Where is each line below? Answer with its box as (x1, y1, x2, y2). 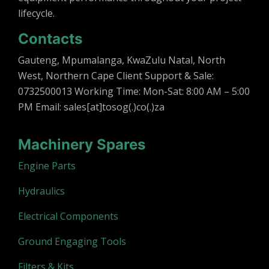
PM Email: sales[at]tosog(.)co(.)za (18, 100, 165, 114)
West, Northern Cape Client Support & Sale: (18, 69, 214, 83)
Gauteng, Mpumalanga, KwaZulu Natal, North (18, 53, 225, 67)
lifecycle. (18, 7, 55, 20)
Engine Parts (18, 159, 76, 173)
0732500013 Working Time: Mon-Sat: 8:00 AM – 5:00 (18, 85, 250, 98)
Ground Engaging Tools (18, 235, 126, 249)
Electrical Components (18, 210, 118, 223)
